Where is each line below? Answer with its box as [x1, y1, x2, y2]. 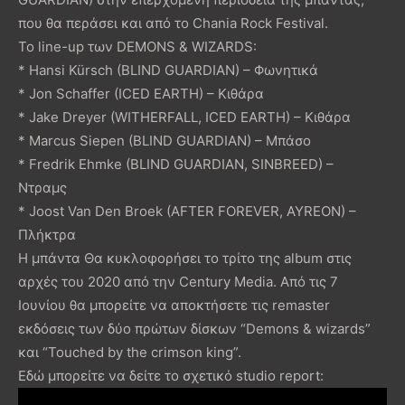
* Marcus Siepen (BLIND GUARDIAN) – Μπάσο [18, 131, 315, 149]
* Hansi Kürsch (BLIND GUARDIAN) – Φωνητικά [18, 61, 318, 79]
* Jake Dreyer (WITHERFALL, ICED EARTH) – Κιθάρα [18, 108, 351, 126]
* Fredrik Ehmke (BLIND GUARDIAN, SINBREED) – [18, 155, 334, 173]
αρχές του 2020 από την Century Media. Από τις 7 [18, 272, 338, 290]
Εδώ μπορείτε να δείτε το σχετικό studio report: [18, 366, 324, 384]
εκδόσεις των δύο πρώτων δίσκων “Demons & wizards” [18, 319, 371, 337]
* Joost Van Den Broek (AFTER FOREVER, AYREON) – [18, 202, 356, 220]
